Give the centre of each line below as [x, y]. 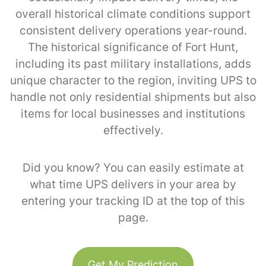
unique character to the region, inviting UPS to [133, 80]
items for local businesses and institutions [133, 113]
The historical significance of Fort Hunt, [133, 47]
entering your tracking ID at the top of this [133, 201]
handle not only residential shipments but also [133, 97]
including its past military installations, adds [133, 64]
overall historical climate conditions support [133, 14]
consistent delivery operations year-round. [133, 30]
